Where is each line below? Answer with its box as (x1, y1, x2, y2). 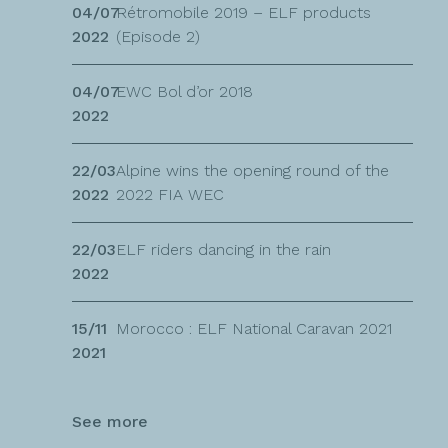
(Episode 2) (116, 26, 200, 46)
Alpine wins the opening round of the (116, 160, 389, 180)
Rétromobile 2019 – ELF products (116, 2, 371, 22)
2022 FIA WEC (116, 184, 224, 204)
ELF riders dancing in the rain (116, 239, 331, 259)
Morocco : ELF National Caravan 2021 (116, 318, 392, 338)
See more (72, 411, 148, 431)
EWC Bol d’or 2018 (116, 81, 253, 101)
